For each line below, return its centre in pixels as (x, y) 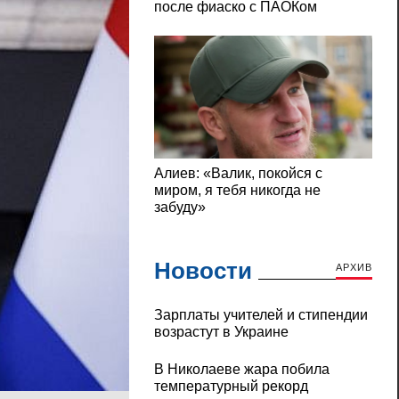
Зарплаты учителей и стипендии (261, 315)
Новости (203, 271)
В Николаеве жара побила (241, 370)
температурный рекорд (231, 387)
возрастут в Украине (221, 332)
